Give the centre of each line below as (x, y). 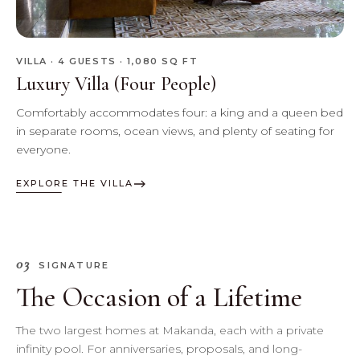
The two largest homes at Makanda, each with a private (170, 331)
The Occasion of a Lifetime (159, 298)
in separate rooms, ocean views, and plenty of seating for (175, 131)
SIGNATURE (74, 266)
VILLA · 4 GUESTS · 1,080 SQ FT (107, 61)
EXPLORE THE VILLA (75, 183)
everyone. (43, 149)
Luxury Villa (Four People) (116, 84)
